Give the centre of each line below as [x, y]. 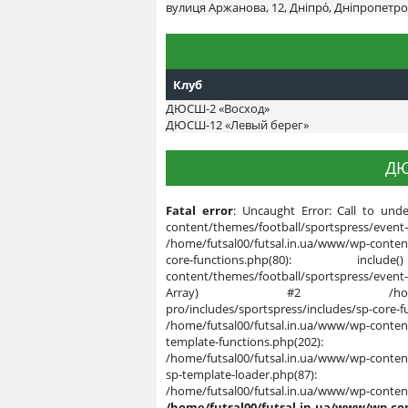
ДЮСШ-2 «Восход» [218, 108]
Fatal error [199, 210]
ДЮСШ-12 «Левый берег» [237, 124]
